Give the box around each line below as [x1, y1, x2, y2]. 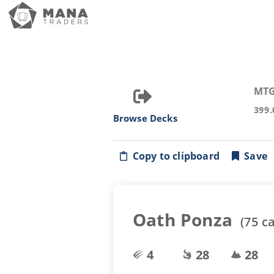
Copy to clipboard [132, 149, 220, 163]
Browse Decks [113, 112, 177, 124]
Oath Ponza [132, 208, 233, 231]
